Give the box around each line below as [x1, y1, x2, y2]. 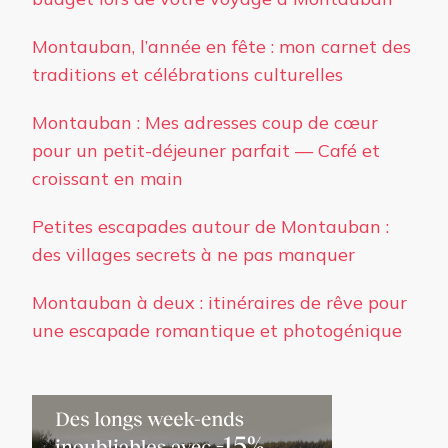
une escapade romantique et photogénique [32, 319, 402, 343]
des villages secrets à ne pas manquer [32, 243, 355, 267]
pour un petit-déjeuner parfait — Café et [32, 139, 380, 163]
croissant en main [32, 167, 183, 191]
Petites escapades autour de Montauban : [32, 215, 389, 239]
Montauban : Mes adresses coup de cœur [32, 111, 378, 135]
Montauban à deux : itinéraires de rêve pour [32, 291, 407, 315]
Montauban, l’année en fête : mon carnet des [32, 35, 411, 59]
